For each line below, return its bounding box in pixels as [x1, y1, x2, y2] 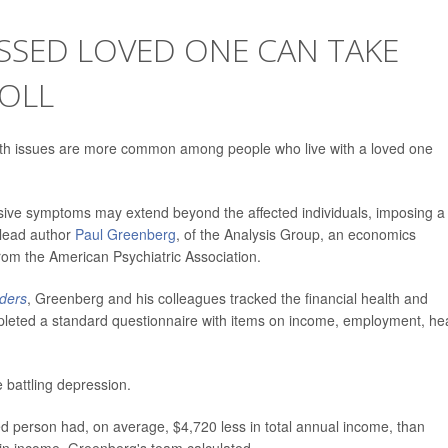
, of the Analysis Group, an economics [176, 224, 416, 244]
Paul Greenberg [75, 224, 176, 244]
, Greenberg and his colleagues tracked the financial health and [27, 288, 428, 308]
